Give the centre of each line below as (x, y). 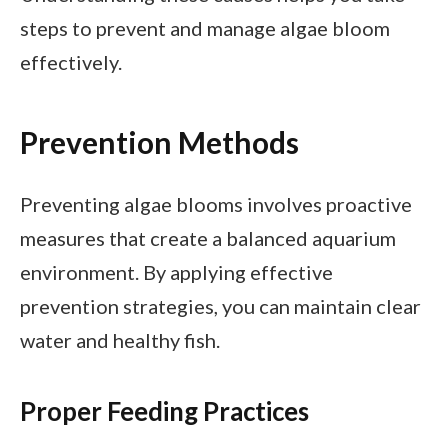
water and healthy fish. (120, 340)
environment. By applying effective (176, 272)
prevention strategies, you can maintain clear (220, 306)
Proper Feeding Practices (164, 410)
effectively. (71, 62)
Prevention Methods (159, 141)
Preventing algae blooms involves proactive (216, 204)
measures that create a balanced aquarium (208, 238)
